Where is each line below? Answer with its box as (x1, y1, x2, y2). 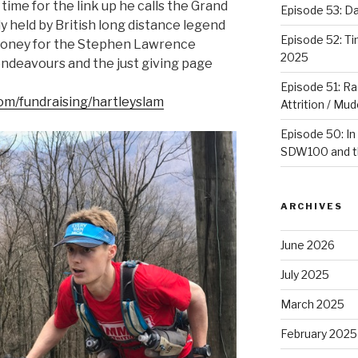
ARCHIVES (280, 201, 343, 213)
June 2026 (280, 238, 335, 253)
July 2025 (280, 268, 329, 282)
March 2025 (280, 297, 344, 312)
